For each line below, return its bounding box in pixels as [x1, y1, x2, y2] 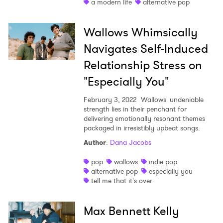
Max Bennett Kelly [83, 203, 179, 220]
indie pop [148, 157, 177, 167]
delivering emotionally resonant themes [83, 113, 205, 124]
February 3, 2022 [83, 95, 136, 105]
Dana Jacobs [110, 137, 151, 148]
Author [83, 137, 106, 148]
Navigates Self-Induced [83, 40, 208, 58]
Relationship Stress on [83, 57, 202, 74]
